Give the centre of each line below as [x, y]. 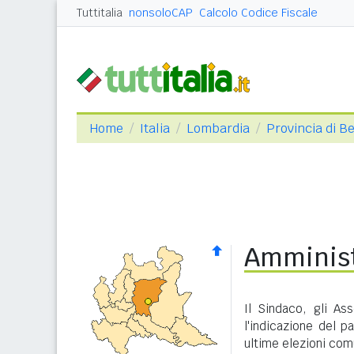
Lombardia [218, 128]
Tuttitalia [100, 13]
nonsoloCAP [161, 13]
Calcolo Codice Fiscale [258, 13]
